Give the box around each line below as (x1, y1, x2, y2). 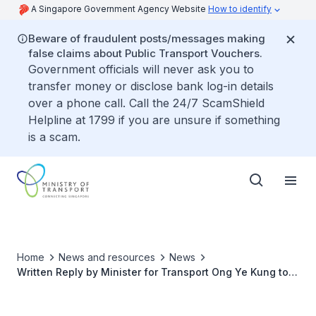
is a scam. (28, 130, 80, 144)
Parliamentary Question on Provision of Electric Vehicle (17, 281, 289, 293)
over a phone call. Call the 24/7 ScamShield (28, 96, 265, 110)
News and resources (59, 251, 155, 263)
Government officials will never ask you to (28, 62, 254, 76)
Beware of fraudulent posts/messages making (28, 32, 265, 45)
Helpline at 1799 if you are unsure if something (28, 113, 280, 127)
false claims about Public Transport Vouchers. (28, 47, 262, 60)
